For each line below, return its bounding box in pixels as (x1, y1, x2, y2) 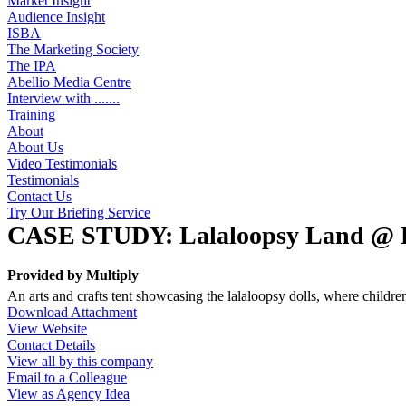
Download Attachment (7, 304, 137, 320)
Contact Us (7, 188, 72, 204)
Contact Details (7, 336, 95, 353)
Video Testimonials (7, 156, 117, 171)
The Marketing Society (7, 42, 139, 57)
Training (7, 107, 55, 122)
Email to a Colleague (7, 369, 127, 385)
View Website (7, 320, 87, 336)
